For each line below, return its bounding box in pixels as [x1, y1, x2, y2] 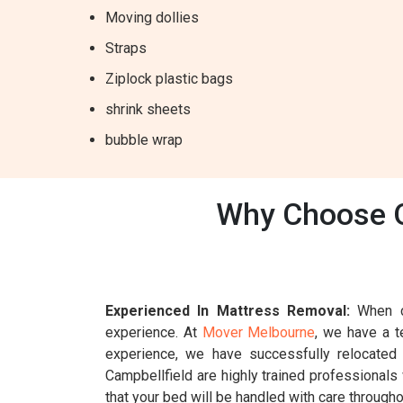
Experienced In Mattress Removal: [105, 302, 350, 319]
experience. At [105, 324, 202, 341]
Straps [105, 40, 147, 57]
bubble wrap [105, 131, 183, 148]
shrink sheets [105, 101, 191, 118]
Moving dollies [105, 9, 199, 26]
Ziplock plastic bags [105, 70, 233, 87]
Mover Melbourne [201, 324, 316, 341]
